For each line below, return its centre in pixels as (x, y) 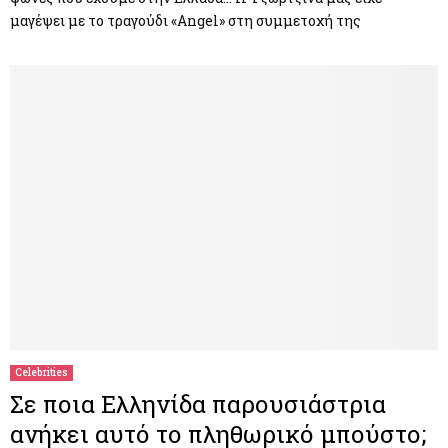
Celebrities (41, 372)
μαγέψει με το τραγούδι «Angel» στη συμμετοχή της (185, 20)
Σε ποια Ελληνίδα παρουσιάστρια (198, 403)
